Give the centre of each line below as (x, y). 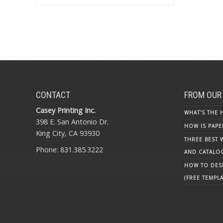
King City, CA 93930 (68, 133)
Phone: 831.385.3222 (69, 150)
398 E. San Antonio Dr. (72, 122)
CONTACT (53, 95)
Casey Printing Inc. (66, 110)
